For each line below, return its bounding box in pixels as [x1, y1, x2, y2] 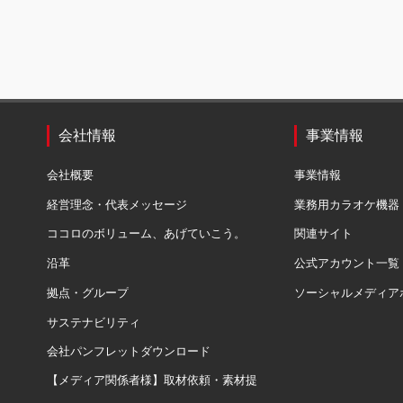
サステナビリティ [47, 315, 140, 329]
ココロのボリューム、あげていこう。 [47, 227, 246, 241]
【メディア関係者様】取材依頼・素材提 [47, 373, 257, 388]
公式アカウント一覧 [294, 256, 399, 271]
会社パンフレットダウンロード [47, 345, 210, 359]
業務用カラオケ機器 [294, 197, 399, 211]
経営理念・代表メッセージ [47, 197, 187, 211]
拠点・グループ [47, 285, 129, 300]
